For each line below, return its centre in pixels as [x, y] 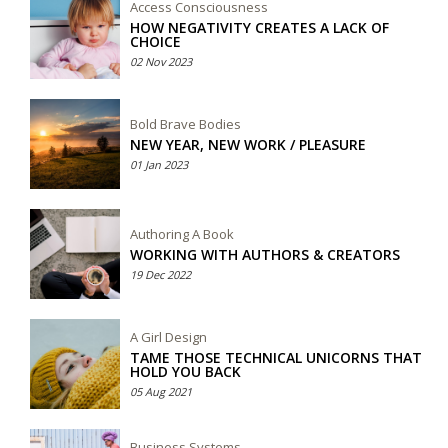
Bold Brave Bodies [185, 124]
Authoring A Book [182, 234]
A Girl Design [168, 337]
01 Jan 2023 [159, 165]
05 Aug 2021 [161, 392]
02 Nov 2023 [161, 62]
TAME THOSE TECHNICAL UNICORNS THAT [276, 358]
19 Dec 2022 [160, 275]
